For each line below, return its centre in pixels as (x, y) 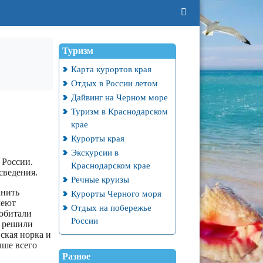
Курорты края (97, 138)
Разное (76, 256)
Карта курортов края (111, 69)
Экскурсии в (95, 152)
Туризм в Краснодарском (119, 111)
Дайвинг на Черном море (119, 97)
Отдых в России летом (114, 83)
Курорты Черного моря (116, 193)
